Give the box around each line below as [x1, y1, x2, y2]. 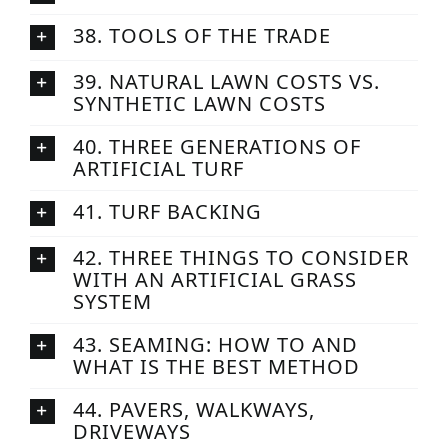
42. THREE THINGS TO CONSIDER [72, 243, 409, 271]
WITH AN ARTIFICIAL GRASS [72, 265, 357, 293]
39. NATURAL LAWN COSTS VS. [72, 67, 380, 95]
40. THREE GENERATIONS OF [72, 132, 361, 160]
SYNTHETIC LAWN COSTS [72, 89, 326, 117]
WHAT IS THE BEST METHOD [72, 352, 360, 380]
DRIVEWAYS [72, 417, 191, 445]
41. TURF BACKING [72, 197, 262, 225]
